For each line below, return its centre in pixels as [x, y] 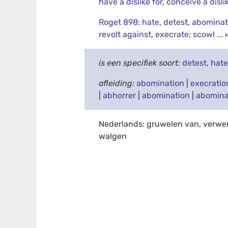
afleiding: [118, 83]
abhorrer [120, 96]
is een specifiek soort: [141, 63]
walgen [113, 136]
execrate [172, 35]
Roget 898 [119, 22]
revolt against [125, 35]
